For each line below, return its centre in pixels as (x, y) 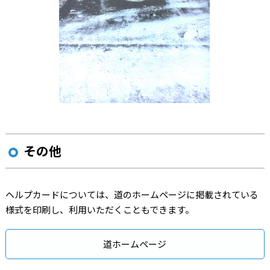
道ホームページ (135, 244)
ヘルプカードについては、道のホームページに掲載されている (132, 194)
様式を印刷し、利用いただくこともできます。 (99, 209)
